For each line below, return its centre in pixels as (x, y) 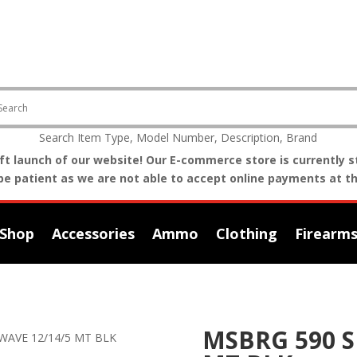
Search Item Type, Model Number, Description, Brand (178, 137)
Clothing (247, 233)
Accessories (93, 233)
